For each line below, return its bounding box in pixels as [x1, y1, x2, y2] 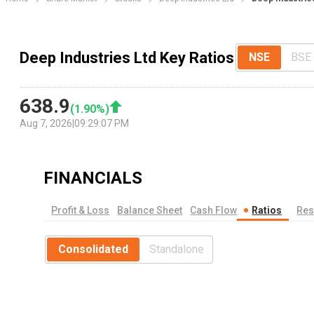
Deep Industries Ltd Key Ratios [20, 48, 234, 67]
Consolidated [58, 243, 129, 257]
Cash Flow [190, 205, 238, 217]
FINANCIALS [43, 168, 143, 189]
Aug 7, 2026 [20, 118, 72, 130]
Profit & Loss [51, 205, 110, 217]
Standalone [149, 243, 205, 257]
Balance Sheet [117, 205, 183, 217]
